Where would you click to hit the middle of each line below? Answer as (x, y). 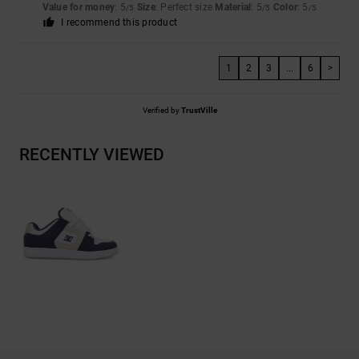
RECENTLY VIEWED (92, 155)
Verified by (161, 111)
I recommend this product (119, 23)
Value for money (79, 8)
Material (233, 8)
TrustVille (199, 111)
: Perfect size (185, 8)
